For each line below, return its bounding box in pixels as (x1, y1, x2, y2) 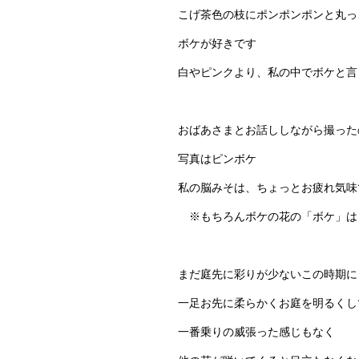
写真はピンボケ (178, 152, 256, 165)
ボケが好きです (178, 37, 256, 50)
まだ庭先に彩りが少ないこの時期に (178, 268, 357, 280)
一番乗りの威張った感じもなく (178, 325, 335, 338)
